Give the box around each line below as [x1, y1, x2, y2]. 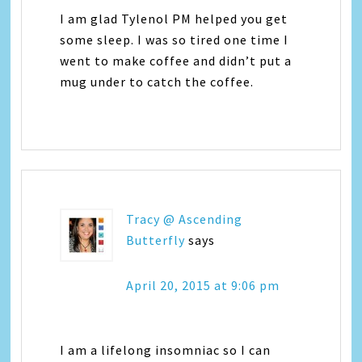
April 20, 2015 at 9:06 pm [126, 276, 280, 293]
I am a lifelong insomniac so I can [60, 341, 271, 358]
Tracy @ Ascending [126, 210, 243, 227]
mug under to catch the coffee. [60, 73, 255, 90]
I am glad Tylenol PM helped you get [60, 10, 288, 27]
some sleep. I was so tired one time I [60, 31, 289, 48]
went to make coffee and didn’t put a [60, 52, 293, 69]
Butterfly [126, 231, 186, 248]
